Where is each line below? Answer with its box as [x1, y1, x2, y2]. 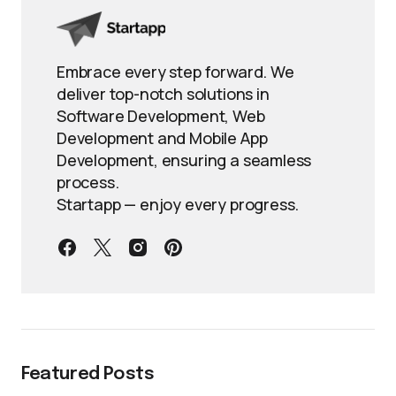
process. [57, 171, 119, 193]
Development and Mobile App [57, 127, 268, 148]
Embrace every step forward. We [57, 61, 294, 82]
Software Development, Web [57, 105, 265, 126]
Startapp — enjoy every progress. [57, 194, 300, 215]
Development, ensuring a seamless [57, 149, 312, 171]
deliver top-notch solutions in [57, 83, 270, 104]
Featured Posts [21, 365, 155, 384]
